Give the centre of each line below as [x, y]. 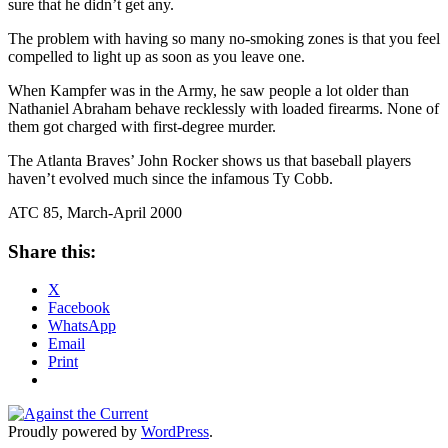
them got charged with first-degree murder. [142, 126]
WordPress [175, 432]
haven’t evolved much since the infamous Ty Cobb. [170, 178]
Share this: [52, 251]
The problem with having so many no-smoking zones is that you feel [224, 38]
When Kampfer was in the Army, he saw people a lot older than [208, 90]
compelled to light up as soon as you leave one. [156, 56]
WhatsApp [82, 326]
